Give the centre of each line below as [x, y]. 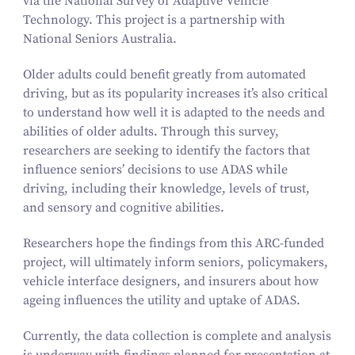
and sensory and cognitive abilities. [123, 207]
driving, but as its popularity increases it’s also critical [175, 93]
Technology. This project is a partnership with [154, 20]
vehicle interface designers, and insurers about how [170, 281]
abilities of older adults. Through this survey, [151, 131]
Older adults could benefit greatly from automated [164, 74]
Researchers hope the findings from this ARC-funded [173, 243]
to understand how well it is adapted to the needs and [174, 112]
